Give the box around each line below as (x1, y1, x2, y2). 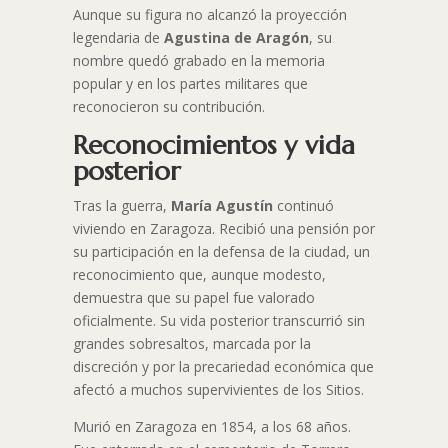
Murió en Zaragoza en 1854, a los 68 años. (72, 417, 351, 437)
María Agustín (170, 196, 273, 216)
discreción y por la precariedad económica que (72, 357, 374, 377)
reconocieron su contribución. (72, 97, 265, 117)
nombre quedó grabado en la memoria (72, 51, 325, 71)
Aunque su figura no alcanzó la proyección (72, 5, 347, 25)
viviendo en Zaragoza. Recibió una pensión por (72, 219, 375, 239)
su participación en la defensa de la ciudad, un (72, 242, 370, 262)
